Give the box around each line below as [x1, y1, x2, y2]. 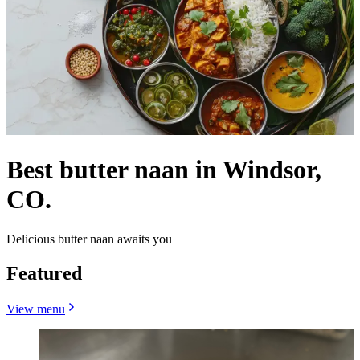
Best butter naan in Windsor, [6, 155, 321, 185]
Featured [6, 262, 82, 284]
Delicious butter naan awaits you [6, 231, 172, 246]
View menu [6, 301, 65, 316]
